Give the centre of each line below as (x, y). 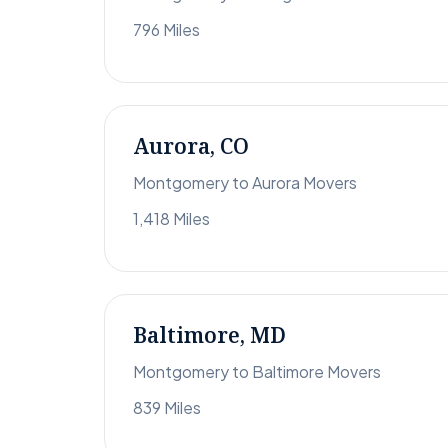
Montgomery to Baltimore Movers (257, 372)
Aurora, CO (191, 146)
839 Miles (167, 408)
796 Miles (166, 30)
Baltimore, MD (209, 335)
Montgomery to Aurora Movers (245, 183)
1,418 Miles (171, 219)
